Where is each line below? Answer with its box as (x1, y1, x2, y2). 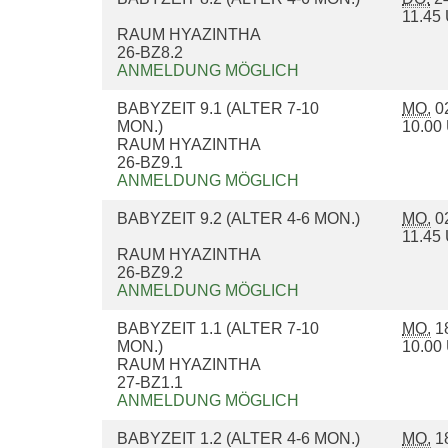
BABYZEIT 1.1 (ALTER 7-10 (117, 320, 319, 338)
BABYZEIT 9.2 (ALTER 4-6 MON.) (117, 210, 364, 228)
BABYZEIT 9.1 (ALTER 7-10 (117, 100, 319, 118)
